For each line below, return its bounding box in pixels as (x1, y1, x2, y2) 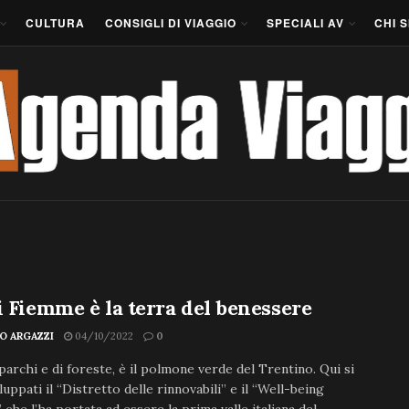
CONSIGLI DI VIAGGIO (105, 15, 236, 31)
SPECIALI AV (267, 15, 344, 31)
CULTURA (26, 15, 85, 31)
